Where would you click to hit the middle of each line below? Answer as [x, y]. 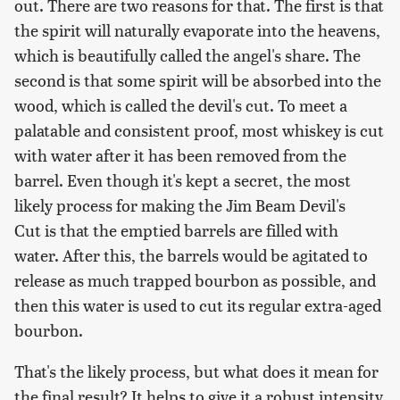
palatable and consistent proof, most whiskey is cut [199, 129]
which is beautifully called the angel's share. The [187, 54]
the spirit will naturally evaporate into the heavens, [197, 29]
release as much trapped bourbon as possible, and [195, 279]
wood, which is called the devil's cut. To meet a [181, 104]
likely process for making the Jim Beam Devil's [180, 204]
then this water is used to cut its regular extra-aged [198, 304]
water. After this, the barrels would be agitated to [191, 254]
